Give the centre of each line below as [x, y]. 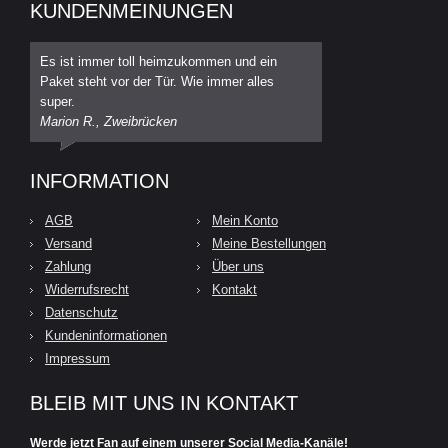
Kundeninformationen [106, 336]
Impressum [77, 359]
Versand [68, 244]
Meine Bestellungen [269, 244]
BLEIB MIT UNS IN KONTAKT [164, 403]
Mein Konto [245, 221]
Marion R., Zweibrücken [108, 122]
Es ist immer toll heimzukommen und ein [158, 62]
